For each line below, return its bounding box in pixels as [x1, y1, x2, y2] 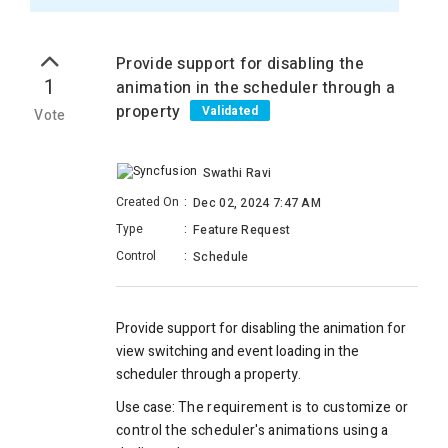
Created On [116, 193, 179, 212]
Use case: [116, 397, 178, 419]
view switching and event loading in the [116, 341, 359, 363]
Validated [201, 102, 259, 120]
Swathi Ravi [202, 164, 272, 182]
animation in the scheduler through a [116, 76, 395, 100]
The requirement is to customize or [178, 397, 409, 419]
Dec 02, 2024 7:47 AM [193, 194, 321, 213]
